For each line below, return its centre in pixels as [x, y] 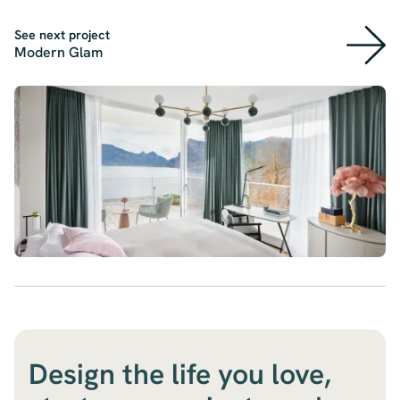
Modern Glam [58, 53]
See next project [62, 35]
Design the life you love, [180, 375]
